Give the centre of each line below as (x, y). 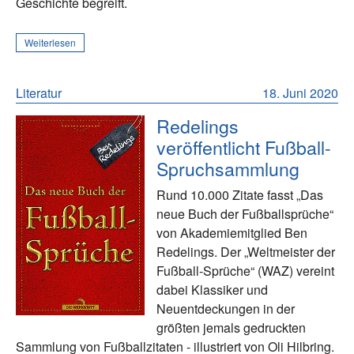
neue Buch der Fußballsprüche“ (245, 213)
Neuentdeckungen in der (226, 308)
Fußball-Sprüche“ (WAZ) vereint (246, 270)
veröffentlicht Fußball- (244, 147)
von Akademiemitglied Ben (232, 232)
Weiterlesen (50, 42)
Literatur (39, 92)
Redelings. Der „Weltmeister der (246, 251)
